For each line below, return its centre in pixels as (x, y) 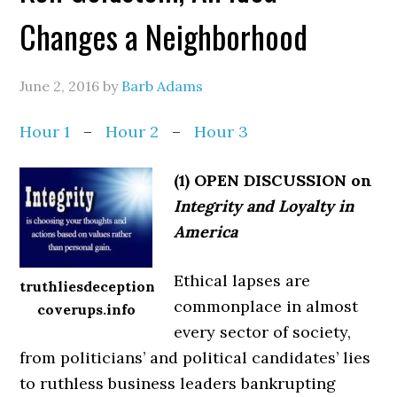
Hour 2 (135, 132)
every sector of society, (263, 332)
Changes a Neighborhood (164, 36)
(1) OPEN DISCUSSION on (273, 180)
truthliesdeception (88, 286)
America (206, 232)
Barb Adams (163, 86)
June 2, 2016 (60, 86)
